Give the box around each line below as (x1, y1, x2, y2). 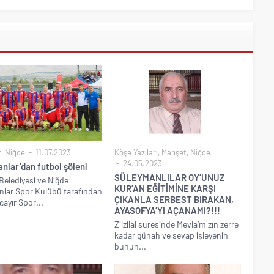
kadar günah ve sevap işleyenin (114, 230, 229, 241)
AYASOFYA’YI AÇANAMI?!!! (114, 205, 221, 217)
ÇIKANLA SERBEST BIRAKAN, (114, 194, 234, 206)
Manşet (161, 147, 187, 158)
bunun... (114, 241, 147, 252)
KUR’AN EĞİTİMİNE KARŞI (114, 183, 217, 194)
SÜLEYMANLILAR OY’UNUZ (114, 172, 225, 183)
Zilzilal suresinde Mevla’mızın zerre (114, 219, 239, 230)
